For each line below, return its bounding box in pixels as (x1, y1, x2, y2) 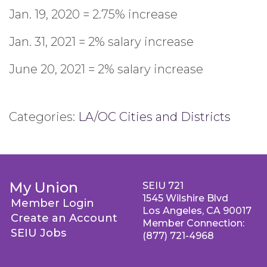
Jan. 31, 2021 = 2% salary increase (9, 35, 194, 49)
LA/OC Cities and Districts (78, 110, 231, 124)
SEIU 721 (142, 180, 184, 191)
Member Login (11, 197, 94, 210)
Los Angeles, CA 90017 (142, 205, 252, 216)
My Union (9, 179, 78, 196)
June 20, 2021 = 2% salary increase (9, 62, 203, 76)
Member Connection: (142, 218, 244, 229)
